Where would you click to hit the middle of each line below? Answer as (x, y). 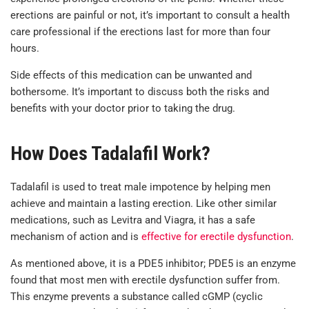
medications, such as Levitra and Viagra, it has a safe (133, 220)
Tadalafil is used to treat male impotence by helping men (140, 187)
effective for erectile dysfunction (216, 237)
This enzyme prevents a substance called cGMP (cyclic (137, 297)
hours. (25, 48)
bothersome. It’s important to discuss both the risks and (140, 91)
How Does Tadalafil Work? (110, 153)
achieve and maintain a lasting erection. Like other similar (143, 204)
